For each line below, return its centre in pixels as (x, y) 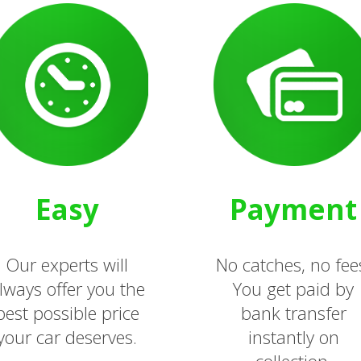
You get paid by (294, 289)
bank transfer (293, 313)
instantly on (293, 337)
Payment (294, 210)
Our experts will (67, 265)
